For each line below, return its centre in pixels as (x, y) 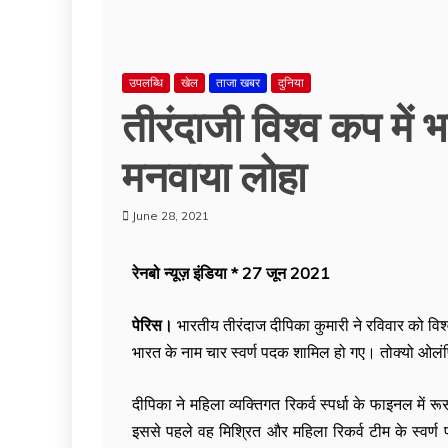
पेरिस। (152, 325)
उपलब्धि (146, 82)
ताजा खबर (238, 82)
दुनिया (291, 82)
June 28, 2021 (170, 215)
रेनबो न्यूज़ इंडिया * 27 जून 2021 (231, 273)
